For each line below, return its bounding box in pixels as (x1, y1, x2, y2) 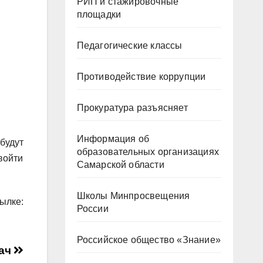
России (76, 204, 109, 214)
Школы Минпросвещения (76, 191, 190, 201)
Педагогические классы (76, 41, 183, 50)
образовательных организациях (76, 147, 220, 157)
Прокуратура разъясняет (76, 103, 188, 113)
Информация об (76, 134, 150, 144)
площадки (76, 9, 122, 19)
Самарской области (76, 160, 164, 170)
